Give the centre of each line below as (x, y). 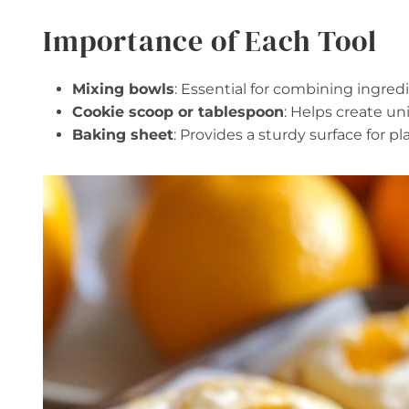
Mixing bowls (123, 89)
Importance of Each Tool (210, 42)
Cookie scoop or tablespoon (178, 112)
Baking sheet (123, 135)
